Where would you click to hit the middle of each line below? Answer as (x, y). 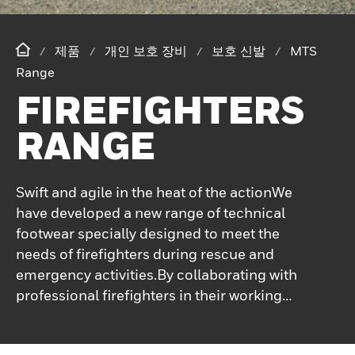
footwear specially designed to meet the (148, 233)
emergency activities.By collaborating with (157, 274)
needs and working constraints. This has (148, 336)
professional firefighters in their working (149, 295)
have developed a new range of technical (151, 212)
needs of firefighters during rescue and (145, 254)
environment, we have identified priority (147, 315)
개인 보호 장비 (146, 50)
